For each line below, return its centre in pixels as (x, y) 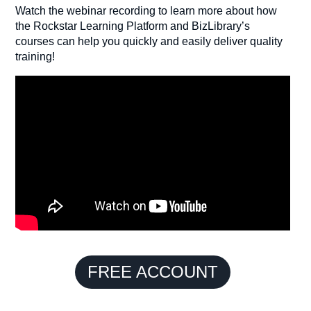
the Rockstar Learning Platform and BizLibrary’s (133, 26)
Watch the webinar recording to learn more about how (146, 10)
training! (35, 56)
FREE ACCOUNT (153, 272)
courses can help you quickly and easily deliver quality (149, 41)
